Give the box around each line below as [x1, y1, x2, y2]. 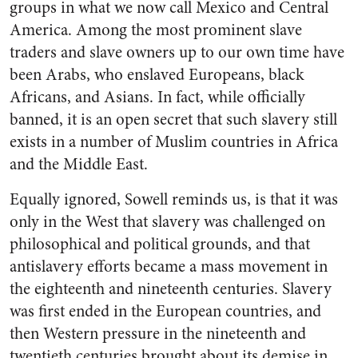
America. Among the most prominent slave [10, 18, 302, 42]
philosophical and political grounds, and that [10, 233, 310, 256]
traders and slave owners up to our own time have [10, 41, 344, 64]
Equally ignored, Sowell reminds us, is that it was [10, 188, 338, 211]
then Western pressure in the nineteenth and [10, 322, 306, 345]
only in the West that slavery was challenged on [10, 210, 325, 233]
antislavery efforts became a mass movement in [10, 255, 328, 278]
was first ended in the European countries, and [10, 300, 321, 323]
